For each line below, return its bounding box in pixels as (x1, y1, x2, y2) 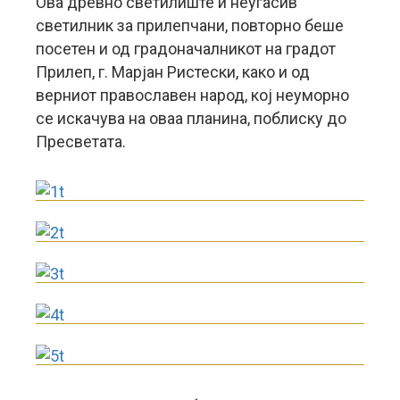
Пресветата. (36, 132, 126, 151)
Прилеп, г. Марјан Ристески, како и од (36, 62, 310, 81)
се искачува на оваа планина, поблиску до (36, 109, 346, 128)
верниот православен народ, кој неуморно (36, 86, 349, 104)
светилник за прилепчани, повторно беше (36, 16, 344, 35)
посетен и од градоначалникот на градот (36, 39, 336, 58)
